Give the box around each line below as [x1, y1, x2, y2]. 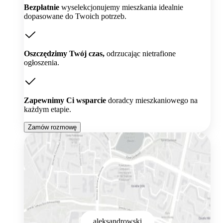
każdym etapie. [24, 105, 71, 114]
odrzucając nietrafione [105, 49, 176, 58]
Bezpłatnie [24, 2, 59, 11]
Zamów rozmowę [28, 123, 77, 131]
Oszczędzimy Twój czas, [24, 49, 105, 58]
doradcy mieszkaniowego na [106, 96, 198, 105]
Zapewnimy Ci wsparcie [24, 96, 106, 105]
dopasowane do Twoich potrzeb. [24, 11, 126, 20]
